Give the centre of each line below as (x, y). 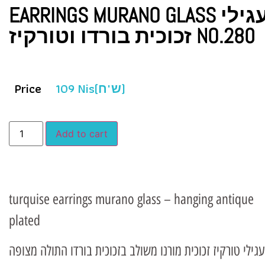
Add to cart (82, 134)
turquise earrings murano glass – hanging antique (131, 199)
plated (25, 221)
